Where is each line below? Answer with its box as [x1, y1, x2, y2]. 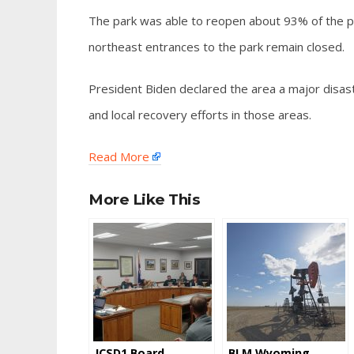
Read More [88, 149, 149, 164]
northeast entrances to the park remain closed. [88, 39, 345, 55]
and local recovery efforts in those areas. [88, 107, 311, 122]
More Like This [88, 190, 200, 209]
